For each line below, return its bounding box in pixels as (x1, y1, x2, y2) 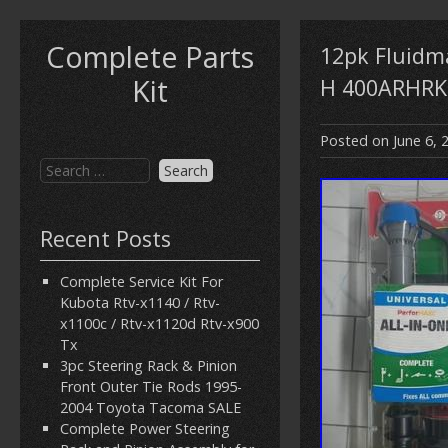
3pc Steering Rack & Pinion (60, 356, 237, 375)
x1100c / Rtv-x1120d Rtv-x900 (60, 314, 259, 333)
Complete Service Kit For (60, 272, 223, 291)
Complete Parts (46, 37, 254, 76)
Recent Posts (40, 224, 171, 253)
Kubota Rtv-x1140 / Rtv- (60, 293, 220, 312)
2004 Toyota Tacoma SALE (60, 398, 241, 417)
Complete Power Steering (60, 419, 230, 438)
